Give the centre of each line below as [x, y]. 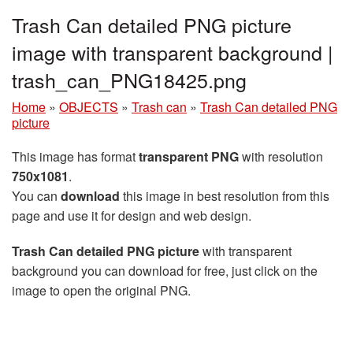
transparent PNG [189, 156]
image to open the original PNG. [101, 290]
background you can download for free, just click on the [165, 270]
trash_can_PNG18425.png [129, 79]
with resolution [281, 156]
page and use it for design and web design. [132, 215]
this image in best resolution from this [225, 195]
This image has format [75, 156]
